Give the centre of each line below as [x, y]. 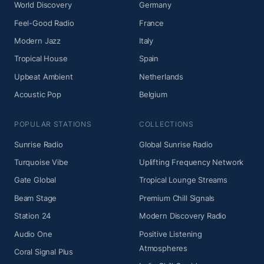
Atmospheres [164, 248]
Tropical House [41, 59]
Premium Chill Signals [177, 198]
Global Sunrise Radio [176, 144]
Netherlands [161, 76]
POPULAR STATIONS [53, 124]
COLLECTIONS [166, 124]
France [151, 23]
